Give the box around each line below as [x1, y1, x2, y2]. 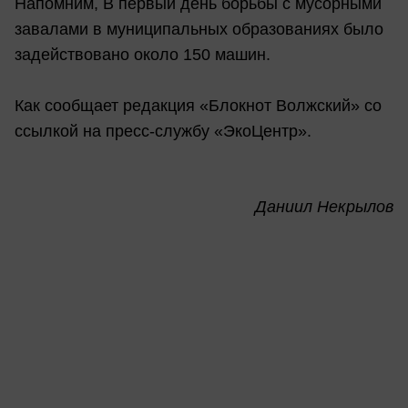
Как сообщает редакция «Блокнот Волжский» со [15, 96, 382, 115]
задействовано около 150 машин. [15, 45, 270, 64]
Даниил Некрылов [255, 197, 393, 216]
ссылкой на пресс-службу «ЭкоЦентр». [15, 121, 311, 140]
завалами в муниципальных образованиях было [15, 19, 383, 38]
